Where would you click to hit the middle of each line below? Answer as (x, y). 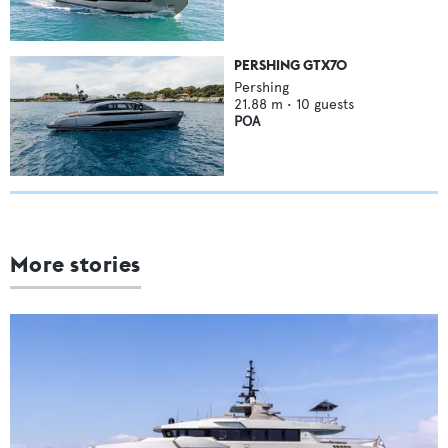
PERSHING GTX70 (290, 64)
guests (334, 104)
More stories (75, 264)
